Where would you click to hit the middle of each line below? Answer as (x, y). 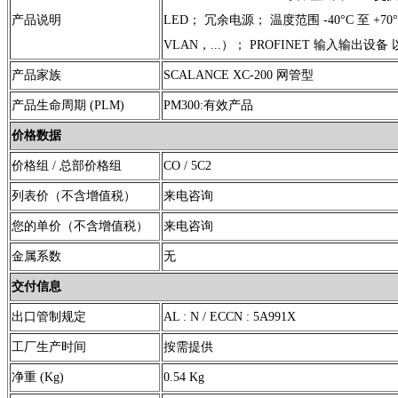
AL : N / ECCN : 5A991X (230, 316)
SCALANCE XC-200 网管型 (239, 75)
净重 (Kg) (38, 377)
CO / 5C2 (187, 165)
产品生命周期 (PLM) (68, 105)
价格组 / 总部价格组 (67, 165)
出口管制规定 (49, 316)
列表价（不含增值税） (74, 195)
